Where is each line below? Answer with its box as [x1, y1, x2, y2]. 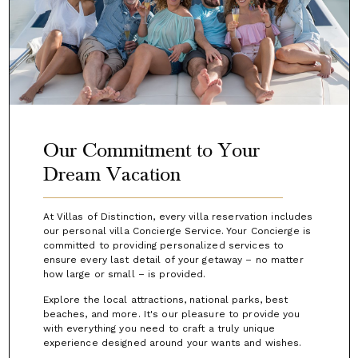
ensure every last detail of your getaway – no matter [42, 253, 304, 265]
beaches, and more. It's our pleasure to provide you [42, 308, 300, 320]
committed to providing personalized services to [42, 239, 284, 251]
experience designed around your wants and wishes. [42, 336, 302, 348]
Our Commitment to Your [42, 137, 260, 162]
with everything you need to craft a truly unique [42, 322, 276, 334]
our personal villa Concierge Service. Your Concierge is [42, 225, 312, 237]
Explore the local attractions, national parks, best [42, 293, 288, 305]
